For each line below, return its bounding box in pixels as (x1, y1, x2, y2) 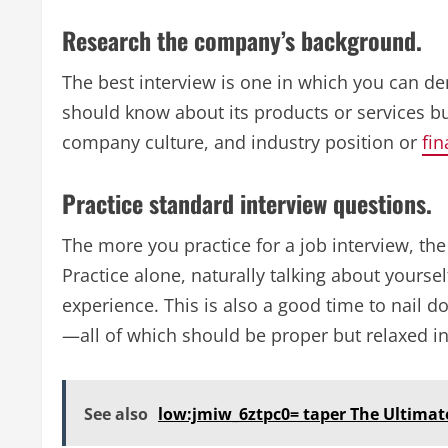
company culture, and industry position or (62, 129, 422, 154)
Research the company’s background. (62, 21, 422, 58)
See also (84, 402, 148, 425)
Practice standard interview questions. (62, 184, 432, 221)
